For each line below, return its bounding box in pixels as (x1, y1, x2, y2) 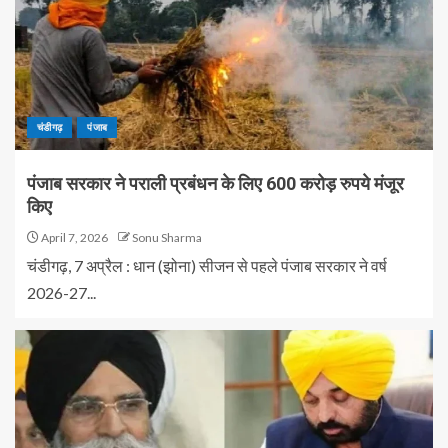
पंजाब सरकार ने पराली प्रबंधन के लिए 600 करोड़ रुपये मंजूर (27, 173, 404, 194)
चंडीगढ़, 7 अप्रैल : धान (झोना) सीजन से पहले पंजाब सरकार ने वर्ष (27, 256, 387, 275)
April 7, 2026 (39, 230, 108, 245)
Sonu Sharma (132, 230, 202, 245)
